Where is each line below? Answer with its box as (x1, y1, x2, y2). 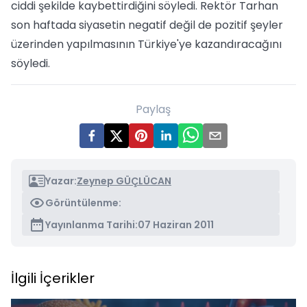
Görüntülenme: (45, 196, 121, 210)
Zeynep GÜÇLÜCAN (77, 174, 171, 188)
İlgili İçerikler (11, 269, 95, 288)
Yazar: (45, 174, 77, 188)
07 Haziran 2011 (138, 218, 214, 232)
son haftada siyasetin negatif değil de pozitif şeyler (11, 17, 283, 33)
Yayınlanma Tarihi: (45, 218, 138, 232)
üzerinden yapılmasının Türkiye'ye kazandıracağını (11, 36, 282, 52)
